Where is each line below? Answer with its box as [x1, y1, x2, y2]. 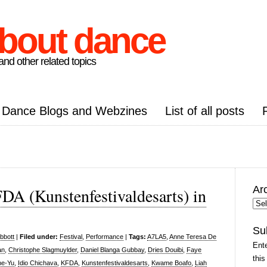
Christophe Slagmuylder [8, 246, 77, 253]
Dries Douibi [148, 246, 183, 253]
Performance [86, 233, 123, 240]
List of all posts [165, 104, 244, 117]
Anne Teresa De [169, 233, 216, 240]
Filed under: [20, 233, 58, 240]
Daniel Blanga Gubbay [80, 246, 144, 253]
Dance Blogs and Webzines [2, 104, 147, 117]
